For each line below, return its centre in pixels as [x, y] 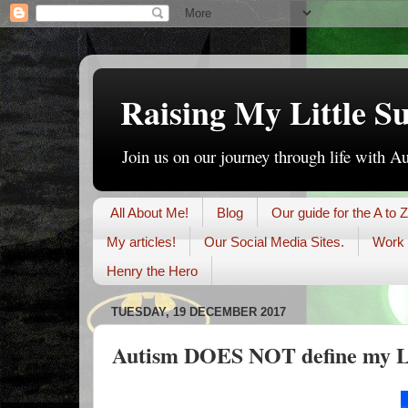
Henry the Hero [152, 270]
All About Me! [149, 212]
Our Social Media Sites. [274, 241]
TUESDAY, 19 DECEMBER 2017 [199, 311]
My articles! [141, 241]
